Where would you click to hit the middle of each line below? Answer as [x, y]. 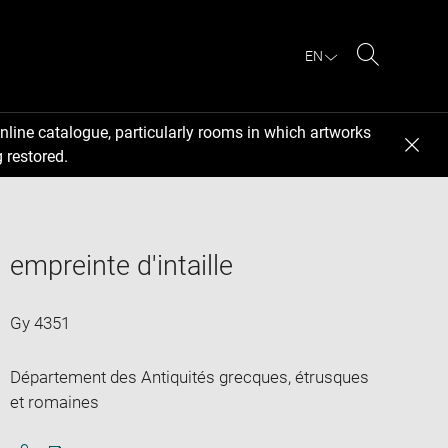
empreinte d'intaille [121, 265]
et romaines [54, 401]
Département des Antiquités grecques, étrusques [189, 376]
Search [393, 78]
